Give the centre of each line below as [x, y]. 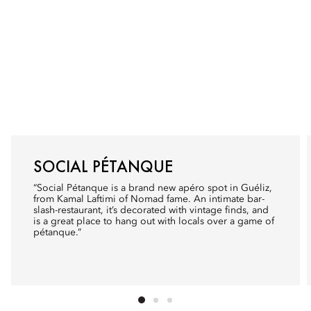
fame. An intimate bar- [216, 199]
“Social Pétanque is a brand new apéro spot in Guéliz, [153, 188]
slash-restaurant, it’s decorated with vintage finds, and [151, 210]
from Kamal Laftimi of [82, 199]
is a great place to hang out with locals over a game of [154, 221]
